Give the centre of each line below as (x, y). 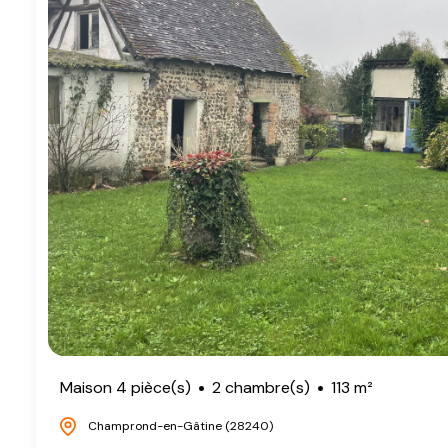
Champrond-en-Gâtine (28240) (180, 426)
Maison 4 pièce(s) (125, 388)
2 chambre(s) (260, 388)
